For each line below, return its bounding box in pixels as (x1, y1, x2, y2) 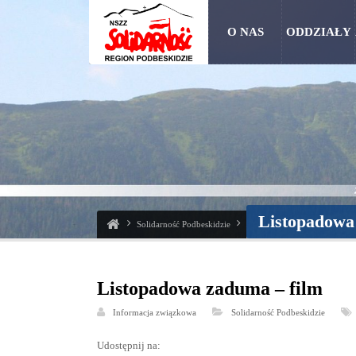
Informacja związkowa (113, 308, 196, 317)
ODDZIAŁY (285, 25, 351, 38)
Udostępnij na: (97, 339, 161, 351)
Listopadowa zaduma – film (97, 278, 323, 299)
